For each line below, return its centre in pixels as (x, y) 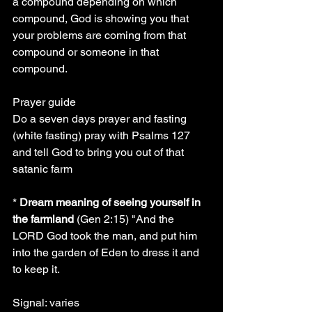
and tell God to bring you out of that (100, 152)
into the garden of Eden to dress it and (107, 252)
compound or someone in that (87, 52)
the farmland (43, 219)
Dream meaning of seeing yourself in (111, 202)
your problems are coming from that (101, 35)
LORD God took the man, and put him (106, 236)
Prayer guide (44, 102)
